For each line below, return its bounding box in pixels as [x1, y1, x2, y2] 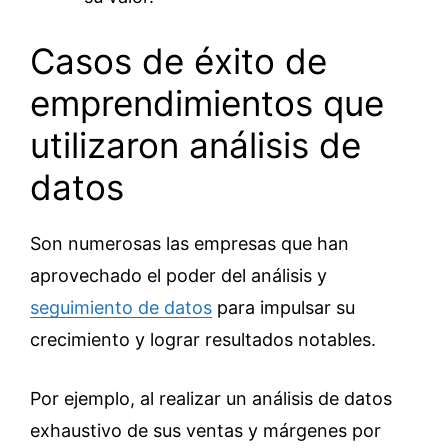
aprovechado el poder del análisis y [30, 265, 327, 286]
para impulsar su [212, 297, 355, 318]
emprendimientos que [30, 82, 384, 124]
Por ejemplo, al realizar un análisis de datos [30, 388, 392, 409]
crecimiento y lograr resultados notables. [30, 329, 376, 350]
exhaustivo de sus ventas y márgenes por [30, 420, 381, 441]
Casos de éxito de [30, 40, 327, 82]
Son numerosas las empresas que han [30, 233, 349, 254]
